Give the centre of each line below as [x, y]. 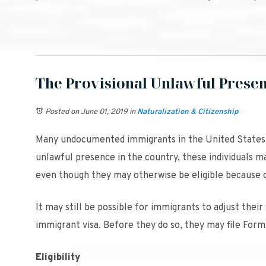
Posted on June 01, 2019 [86, 112]
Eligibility [58, 258]
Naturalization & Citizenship [188, 112]
